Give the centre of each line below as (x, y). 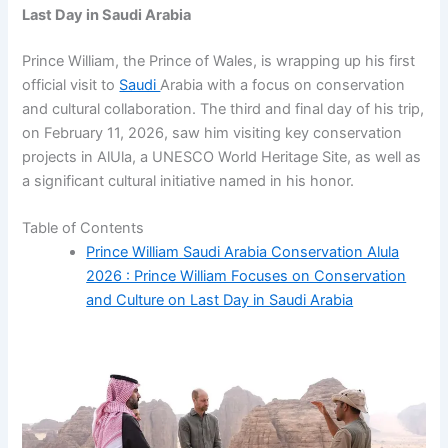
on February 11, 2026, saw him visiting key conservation (212, 132)
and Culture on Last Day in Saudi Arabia (220, 300)
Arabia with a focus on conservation (283, 84)
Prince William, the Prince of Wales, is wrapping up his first (219, 60)
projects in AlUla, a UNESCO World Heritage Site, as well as (222, 156)
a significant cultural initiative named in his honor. (188, 180)
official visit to (71, 84)
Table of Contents (83, 228)
